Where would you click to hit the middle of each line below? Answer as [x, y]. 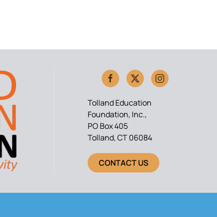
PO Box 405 [108, 126]
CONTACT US [124, 163]
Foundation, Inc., [117, 115]
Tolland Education [120, 103]
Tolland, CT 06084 [120, 138]
